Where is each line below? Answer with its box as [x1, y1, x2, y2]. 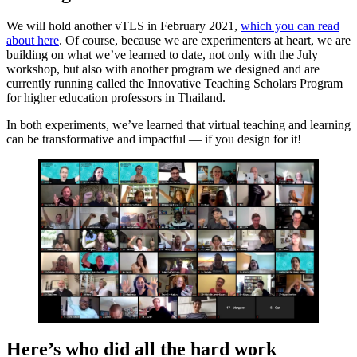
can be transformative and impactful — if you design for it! [6, 132, 301, 147]
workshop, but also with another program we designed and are [6, 62, 320, 76]
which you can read [241, 19, 339, 33]
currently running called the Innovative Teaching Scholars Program [6, 76, 343, 91]
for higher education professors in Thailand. [6, 91, 226, 105]
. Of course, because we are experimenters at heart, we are [59, 33, 351, 48]
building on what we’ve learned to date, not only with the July [6, 48, 318, 62]
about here [6, 33, 59, 48]
